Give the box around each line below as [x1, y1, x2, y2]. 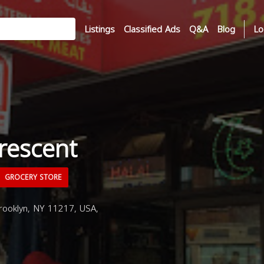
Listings [84, 21, 115, 38]
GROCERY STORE [2, 171, 62, 184]
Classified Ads [124, 21, 180, 38]
